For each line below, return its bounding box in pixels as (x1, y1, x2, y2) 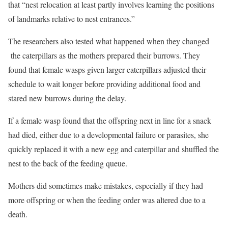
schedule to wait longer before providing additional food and (8, 78, 201, 89)
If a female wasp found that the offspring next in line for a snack (8, 115, 211, 126)
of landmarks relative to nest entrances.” (8, 13, 135, 24)
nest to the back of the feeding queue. (8, 158, 127, 168)
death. (8, 209, 27, 219)
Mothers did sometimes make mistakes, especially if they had (8, 180, 203, 191)
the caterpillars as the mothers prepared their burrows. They (8, 50, 200, 61)
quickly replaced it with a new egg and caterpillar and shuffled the (8, 144, 219, 154)
